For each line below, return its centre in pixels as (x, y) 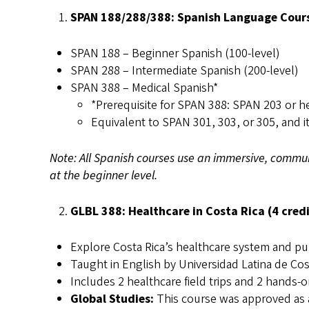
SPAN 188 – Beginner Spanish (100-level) (175, 53)
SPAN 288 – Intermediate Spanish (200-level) (185, 70)
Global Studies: (113, 299)
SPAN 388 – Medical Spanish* (144, 88)
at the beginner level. (103, 175)
